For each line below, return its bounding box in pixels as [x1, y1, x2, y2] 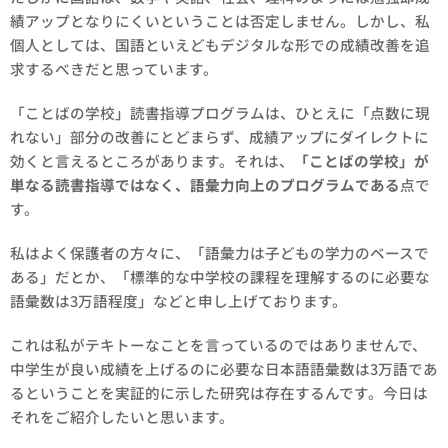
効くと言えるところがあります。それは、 [10, 150, 294, 171]
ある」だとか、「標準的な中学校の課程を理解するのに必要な [10, 266, 430, 287]
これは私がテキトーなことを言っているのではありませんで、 [10, 334, 427, 355]
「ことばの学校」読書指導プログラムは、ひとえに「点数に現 [10, 102, 430, 123]
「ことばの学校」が [294, 150, 429, 171]
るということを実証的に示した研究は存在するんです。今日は [10, 382, 428, 403]
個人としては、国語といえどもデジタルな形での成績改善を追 [10, 34, 430, 55]
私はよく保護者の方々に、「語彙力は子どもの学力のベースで [10, 242, 429, 263]
